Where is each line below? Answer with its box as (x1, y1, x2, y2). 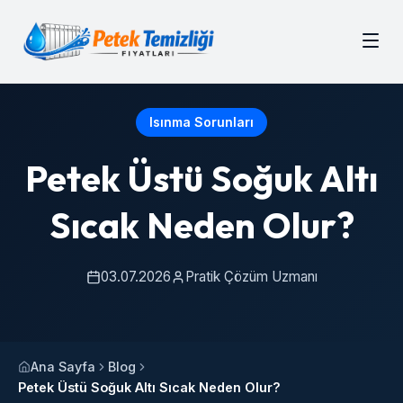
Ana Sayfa (31, 359, 95, 374)
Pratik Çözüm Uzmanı (184, 268, 318, 285)
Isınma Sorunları (149, 114, 254, 130)
